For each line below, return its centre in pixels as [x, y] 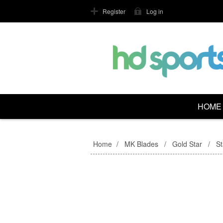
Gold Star [187, 144]
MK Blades [141, 144]
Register [114, 11]
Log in [155, 11]
